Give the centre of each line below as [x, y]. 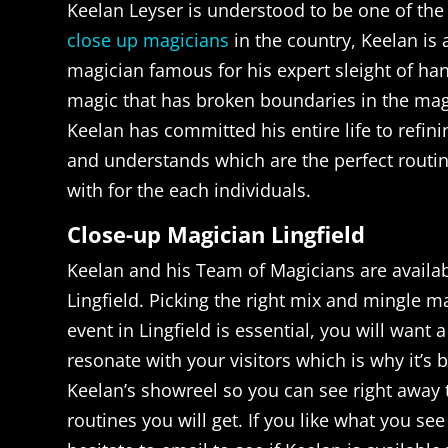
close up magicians [148, 40]
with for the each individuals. [189, 190]
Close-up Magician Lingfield [216, 234]
